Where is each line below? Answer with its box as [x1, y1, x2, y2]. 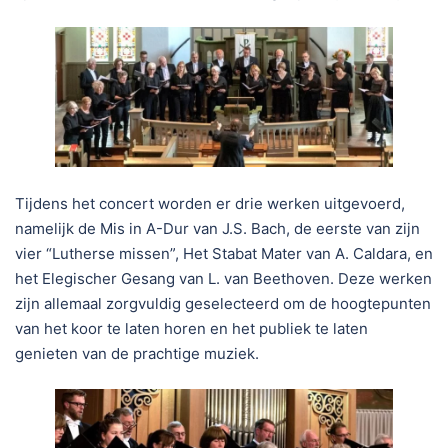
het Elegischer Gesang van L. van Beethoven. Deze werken [15, 269, 432, 289]
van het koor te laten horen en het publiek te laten [15, 319, 368, 339]
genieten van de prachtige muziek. [15, 344, 259, 364]
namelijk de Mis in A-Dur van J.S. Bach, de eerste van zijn [15, 219, 420, 239]
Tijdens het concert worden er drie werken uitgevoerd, [15, 194, 405, 214]
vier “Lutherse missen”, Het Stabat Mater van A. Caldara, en [15, 244, 433, 264]
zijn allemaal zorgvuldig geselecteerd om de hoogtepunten [15, 294, 431, 314]
